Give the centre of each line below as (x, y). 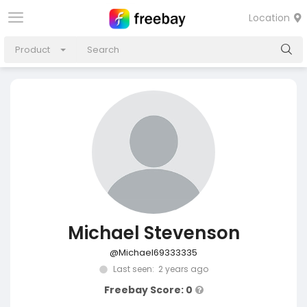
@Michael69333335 (153, 253)
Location (271, 18)
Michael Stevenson (153, 233)
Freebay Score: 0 (148, 290)
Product (33, 50)
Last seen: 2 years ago (159, 269)
